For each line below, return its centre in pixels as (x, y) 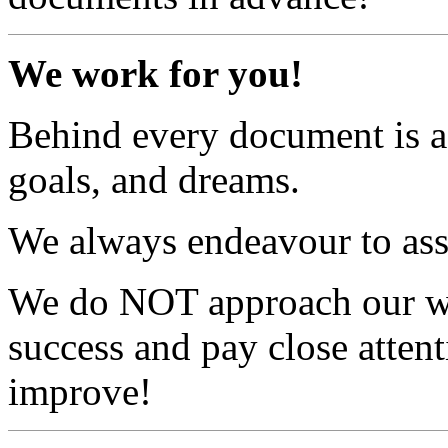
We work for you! (155, 73)
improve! (80, 391)
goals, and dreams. (154, 179)
